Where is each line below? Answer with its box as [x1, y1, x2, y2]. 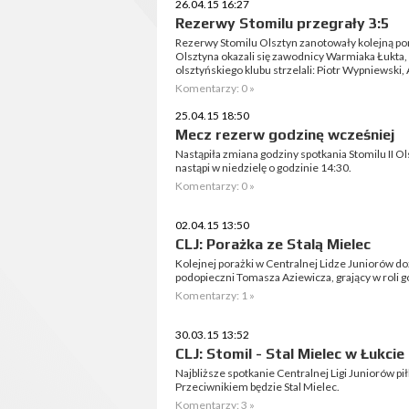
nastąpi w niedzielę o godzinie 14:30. [175, 161, 351, 174]
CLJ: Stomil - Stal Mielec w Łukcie [175, 345, 404, 362]
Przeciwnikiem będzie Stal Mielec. [175, 380, 340, 393]
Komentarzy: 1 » [175, 288, 255, 302]
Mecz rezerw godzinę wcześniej [175, 126, 394, 143]
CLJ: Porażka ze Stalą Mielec [175, 236, 371, 253]
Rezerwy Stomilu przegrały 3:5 [175, 15, 389, 32]
